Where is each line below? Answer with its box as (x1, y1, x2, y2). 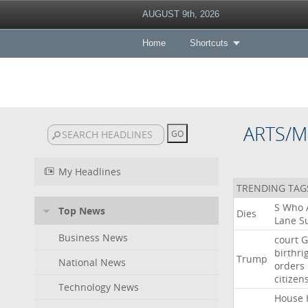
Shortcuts (189, 38, 228, 48)
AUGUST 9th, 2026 (142, 9, 219, 19)
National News (58, 256, 126, 269)
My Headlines (58, 165, 121, 178)
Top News (58, 204, 105, 217)
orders (274, 259, 305, 272)
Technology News (58, 280, 139, 294)
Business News (58, 231, 128, 244)
